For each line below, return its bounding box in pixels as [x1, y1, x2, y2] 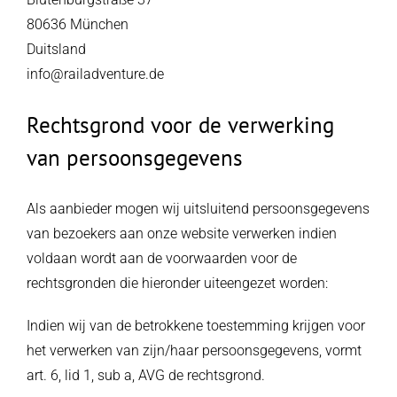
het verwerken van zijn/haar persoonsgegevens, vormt [26, 342, 362, 359]
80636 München [26, 16, 128, 33]
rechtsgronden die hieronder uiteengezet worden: [26, 275, 328, 292]
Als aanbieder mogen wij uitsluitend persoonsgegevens [26, 200, 370, 217]
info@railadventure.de [26, 66, 164, 82]
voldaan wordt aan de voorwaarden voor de [26, 250, 297, 267]
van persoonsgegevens [26, 144, 243, 172]
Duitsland [26, 41, 86, 58]
